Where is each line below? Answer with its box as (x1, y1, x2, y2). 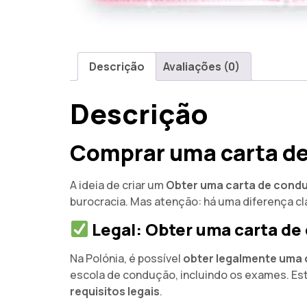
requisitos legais (70, 283, 160, 299)
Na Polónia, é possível (70, 250, 183, 266)
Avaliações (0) (163, 59, 240, 75)
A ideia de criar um (70, 177, 166, 193)
